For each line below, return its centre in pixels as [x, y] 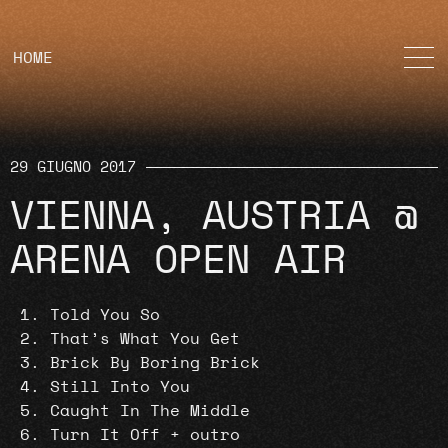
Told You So [105, 315]
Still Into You [120, 387]
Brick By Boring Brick [155, 363]
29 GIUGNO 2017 [73, 167]
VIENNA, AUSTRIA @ [214, 217]
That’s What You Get [145, 339]
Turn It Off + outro [145, 435]
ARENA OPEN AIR [178, 261]
